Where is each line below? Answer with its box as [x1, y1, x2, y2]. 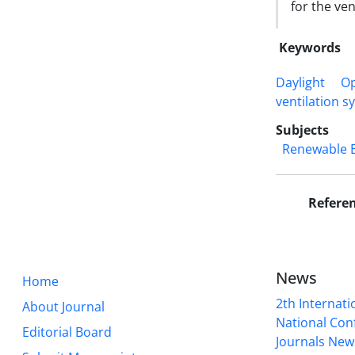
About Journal [22, 298, 105, 315]
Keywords [279, 39, 341, 56]
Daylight [276, 74, 325, 91]
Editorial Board [22, 323, 112, 341]
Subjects [276, 121, 329, 139]
